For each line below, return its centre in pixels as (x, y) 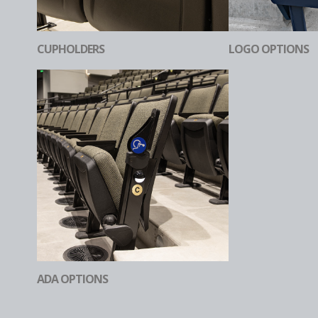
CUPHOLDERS (71, 49)
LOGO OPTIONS (269, 49)
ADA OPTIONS (72, 279)
